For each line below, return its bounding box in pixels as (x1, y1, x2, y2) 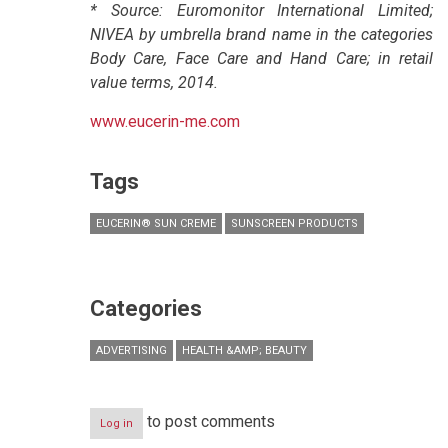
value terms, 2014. (90, 72, 218, 92)
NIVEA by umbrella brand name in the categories (90, 24, 433, 44)
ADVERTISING (96, 343, 167, 357)
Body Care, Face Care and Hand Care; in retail (90, 48, 433, 68)
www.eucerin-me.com (90, 111, 240, 131)
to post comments (143, 411, 275, 431)
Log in (100, 416, 133, 430)
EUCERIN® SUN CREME (96, 216, 216, 230)
